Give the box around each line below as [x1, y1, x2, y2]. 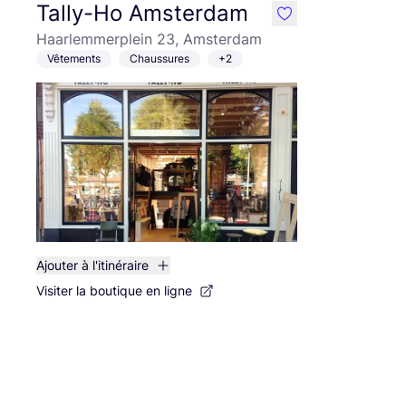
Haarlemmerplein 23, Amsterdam [36, 30, 262, 48]
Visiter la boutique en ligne [36, 283, 192, 298]
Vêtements [47, 52, 101, 65]
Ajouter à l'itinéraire [36, 257, 149, 273]
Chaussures [130, 52, 189, 65]
